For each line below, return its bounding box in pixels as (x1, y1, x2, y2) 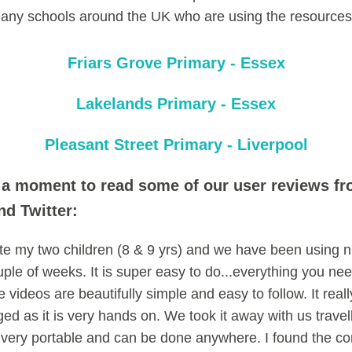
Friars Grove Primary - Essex (67, 53, 285, 71)
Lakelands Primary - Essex (76, 94, 276, 112)
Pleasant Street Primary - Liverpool (44, 135, 308, 153)
